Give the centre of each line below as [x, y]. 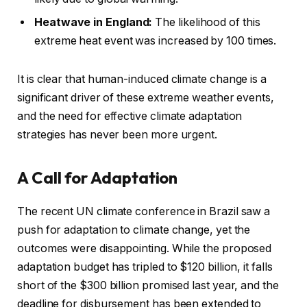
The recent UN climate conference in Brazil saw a [144, 212]
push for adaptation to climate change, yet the [134, 230]
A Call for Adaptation [98, 178]
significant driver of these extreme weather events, [146, 98]
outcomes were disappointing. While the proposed [145, 249]
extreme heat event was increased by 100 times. [156, 41]
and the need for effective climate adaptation [130, 116]
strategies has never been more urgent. [117, 135]
